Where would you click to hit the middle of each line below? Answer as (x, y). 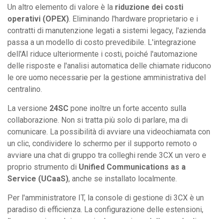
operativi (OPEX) (38, 19)
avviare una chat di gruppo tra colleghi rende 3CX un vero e (107, 155)
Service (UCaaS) (38, 178)
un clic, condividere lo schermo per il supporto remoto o (102, 143)
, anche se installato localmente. (123, 178)
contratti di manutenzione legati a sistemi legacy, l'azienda (107, 30)
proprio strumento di (43, 167)
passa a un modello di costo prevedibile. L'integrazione (102, 42)
